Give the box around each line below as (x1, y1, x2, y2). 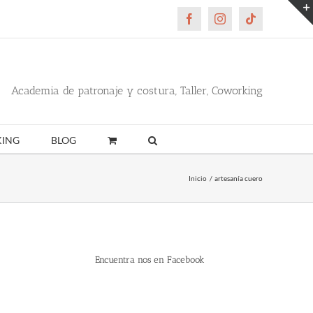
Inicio (189, 173, 207, 182)
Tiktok (249, 17, 279, 29)
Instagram (219, 17, 263, 29)
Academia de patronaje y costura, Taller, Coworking (11, 83, 263, 97)
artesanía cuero (214, 173, 263, 182)
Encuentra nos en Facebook (95, 254, 205, 265)
